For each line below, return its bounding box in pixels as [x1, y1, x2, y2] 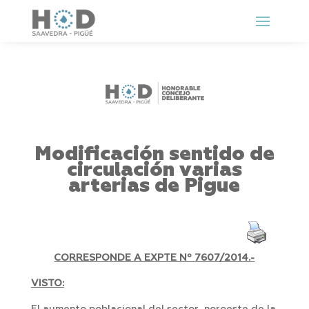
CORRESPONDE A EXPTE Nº [54, 253, 195, 263]
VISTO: [30, 279, 64, 289]
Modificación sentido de [34, 144, 275, 165]
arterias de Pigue [68, 176, 241, 197]
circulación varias [66, 160, 242, 181]
